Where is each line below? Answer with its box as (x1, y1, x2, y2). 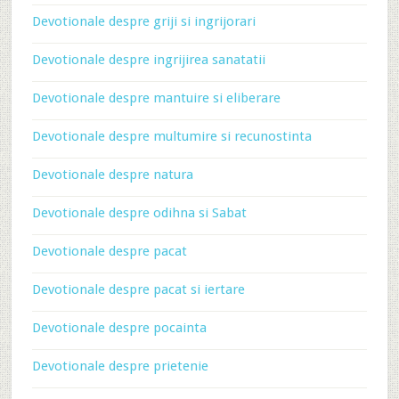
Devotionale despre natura (31, 167, 193, 183)
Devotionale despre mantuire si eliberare (31, 90, 281, 106)
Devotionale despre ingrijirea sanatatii (31, 52, 265, 68)
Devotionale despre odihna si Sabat (31, 205, 247, 221)
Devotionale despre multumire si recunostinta (31, 128, 312, 144)
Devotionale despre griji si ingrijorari (31, 13, 256, 29)
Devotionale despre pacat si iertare (31, 281, 245, 297)
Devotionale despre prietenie (31, 358, 208, 374)
